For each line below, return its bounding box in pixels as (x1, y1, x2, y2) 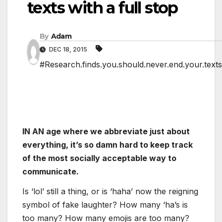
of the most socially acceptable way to (22, 153, 176, 163)
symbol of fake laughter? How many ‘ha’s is (22, 199, 188, 210)
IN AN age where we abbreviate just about (22, 126, 190, 136)
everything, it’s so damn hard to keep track (22, 139, 193, 150)
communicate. (22, 166, 79, 176)
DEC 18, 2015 (48, 45, 89, 53)
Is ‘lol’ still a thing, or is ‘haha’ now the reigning (22, 186, 198, 196)
